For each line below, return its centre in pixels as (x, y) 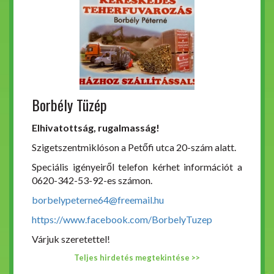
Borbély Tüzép (69, 105)
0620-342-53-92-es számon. (92, 180)
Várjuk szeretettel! (71, 239)
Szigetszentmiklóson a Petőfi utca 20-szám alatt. (134, 147)
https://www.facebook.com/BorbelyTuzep (122, 220)
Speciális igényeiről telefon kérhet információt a (137, 167)
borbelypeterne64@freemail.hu (98, 200)
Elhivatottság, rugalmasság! (97, 128)
